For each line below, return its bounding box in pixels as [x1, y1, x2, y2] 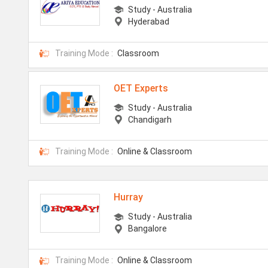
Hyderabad [128, 16, 170, 26]
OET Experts [114, 82, 169, 94]
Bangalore [128, 224, 167, 234]
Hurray [114, 191, 144, 203]
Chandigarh [128, 114, 172, 124]
